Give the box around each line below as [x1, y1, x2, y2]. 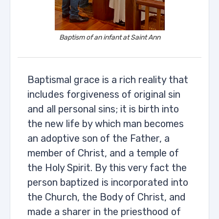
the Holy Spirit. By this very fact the [27, 162, 187, 174]
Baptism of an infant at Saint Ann [59, 33, 160, 42]
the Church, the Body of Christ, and [27, 191, 186, 203]
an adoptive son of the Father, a [27, 132, 170, 144]
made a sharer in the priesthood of [27, 206, 181, 218]
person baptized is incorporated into [27, 176, 188, 188]
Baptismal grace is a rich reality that [27, 74, 188, 86]
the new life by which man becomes [27, 118, 184, 130]
